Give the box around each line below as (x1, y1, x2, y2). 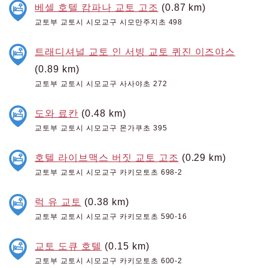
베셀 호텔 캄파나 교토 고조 (35, 1, 159, 13)
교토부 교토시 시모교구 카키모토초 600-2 (35, 256, 183, 265)
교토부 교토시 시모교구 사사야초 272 (35, 79, 167, 88)
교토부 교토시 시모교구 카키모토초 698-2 (35, 167, 183, 176)
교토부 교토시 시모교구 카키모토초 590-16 (35, 212, 188, 221)
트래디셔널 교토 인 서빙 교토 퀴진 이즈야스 (35, 45, 236, 57)
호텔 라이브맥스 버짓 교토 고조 (35, 151, 179, 163)
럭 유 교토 (35, 196, 81, 207)
